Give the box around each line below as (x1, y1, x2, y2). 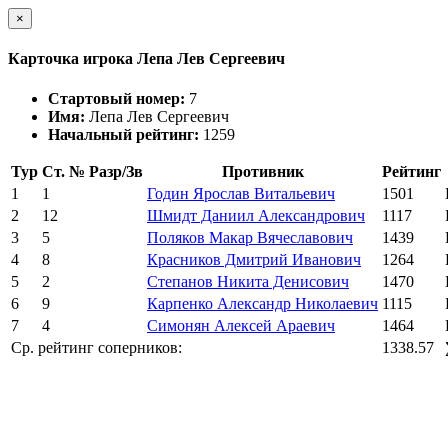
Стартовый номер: (48, 89, 189, 107)
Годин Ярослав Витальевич (147, 184, 335, 202)
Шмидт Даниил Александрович (147, 206, 365, 224)
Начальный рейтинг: (48, 125, 203, 143)
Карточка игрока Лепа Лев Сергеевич (8, 50, 285, 68)
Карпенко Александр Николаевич (147, 294, 378, 312)
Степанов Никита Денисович (147, 272, 349, 290)
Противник (221, 162, 304, 180)
